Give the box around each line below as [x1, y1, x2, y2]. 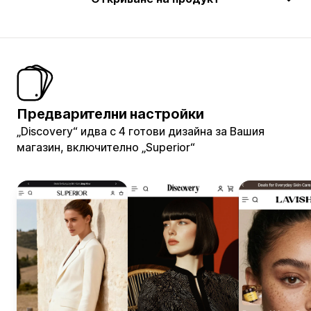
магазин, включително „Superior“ [17, 140, 195, 154]
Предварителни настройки [17, 105, 204, 122]
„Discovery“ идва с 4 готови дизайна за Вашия [17, 124, 264, 138]
